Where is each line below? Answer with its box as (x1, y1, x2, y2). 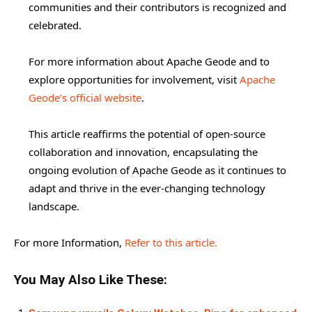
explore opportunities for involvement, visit (29, 72, 240, 87)
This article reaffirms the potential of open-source (29, 127, 265, 141)
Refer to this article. (125, 235, 217, 250)
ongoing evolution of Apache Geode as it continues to (29, 163, 286, 178)
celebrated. (29, 18, 81, 33)
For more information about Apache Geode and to (29, 54, 270, 69)
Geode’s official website (29, 91, 141, 105)
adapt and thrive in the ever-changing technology (29, 181, 265, 196)
